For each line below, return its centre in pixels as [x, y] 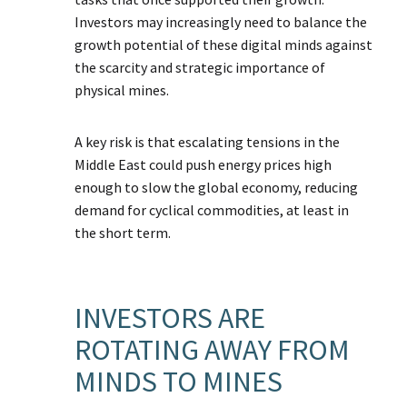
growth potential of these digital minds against [224, 45]
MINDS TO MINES [179, 382]
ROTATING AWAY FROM [213, 350]
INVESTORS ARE [170, 318]
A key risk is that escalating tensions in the [208, 142]
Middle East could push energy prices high [203, 165]
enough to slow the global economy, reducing [217, 188]
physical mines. [122, 90]
